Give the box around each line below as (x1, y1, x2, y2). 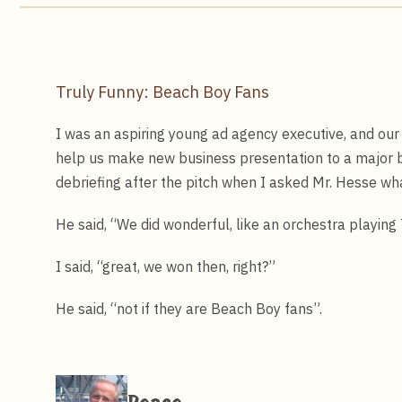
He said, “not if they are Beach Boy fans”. (56, 300, 322, 319)
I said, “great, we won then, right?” (56, 258, 275, 276)
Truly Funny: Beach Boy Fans (56, 82, 269, 103)
